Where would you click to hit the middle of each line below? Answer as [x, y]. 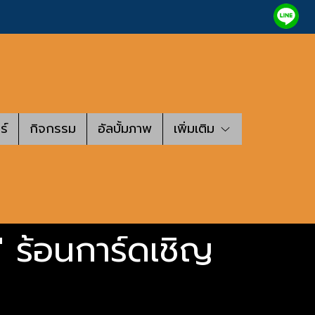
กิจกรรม [53, 128]
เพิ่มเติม [197, 128]
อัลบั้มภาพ [125, 128]
